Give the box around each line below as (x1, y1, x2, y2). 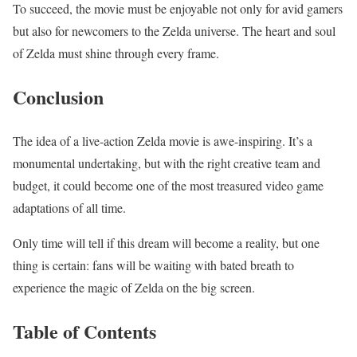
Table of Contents (13, 316, 156, 345)
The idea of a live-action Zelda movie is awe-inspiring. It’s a (13, 132, 312, 150)
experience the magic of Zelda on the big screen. (13, 279, 255, 296)
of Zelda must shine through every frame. (13, 45, 219, 62)
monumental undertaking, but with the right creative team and (13, 155, 320, 172)
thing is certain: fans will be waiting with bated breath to (13, 257, 294, 274)
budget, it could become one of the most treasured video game (13, 177, 324, 194)
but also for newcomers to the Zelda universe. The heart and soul (13, 22, 335, 40)
